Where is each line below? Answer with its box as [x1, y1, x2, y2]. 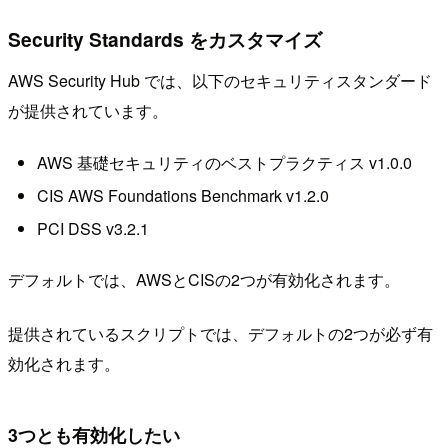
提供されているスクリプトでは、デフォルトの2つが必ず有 [8, 321, 433, 345]
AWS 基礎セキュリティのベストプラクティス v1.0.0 [36, 150, 412, 174]
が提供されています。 [8, 99, 168, 123]
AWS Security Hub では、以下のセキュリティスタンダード [8, 69, 432, 93]
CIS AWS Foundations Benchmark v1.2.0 [36, 183, 329, 207]
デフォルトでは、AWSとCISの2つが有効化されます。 [8, 267, 400, 291]
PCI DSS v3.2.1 [36, 217, 149, 241]
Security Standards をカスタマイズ [8, 24, 322, 53]
